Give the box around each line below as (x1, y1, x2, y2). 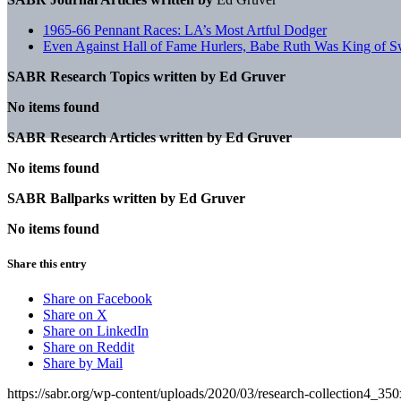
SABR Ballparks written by (7, 190, 175, 206)
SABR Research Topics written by (7, 68, 216, 84)
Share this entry (7, 256, 87, 270)
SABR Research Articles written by (7, 129, 222, 145)
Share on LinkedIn (43, 323, 149, 339)
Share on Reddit (43, 339, 134, 355)
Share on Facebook (43, 291, 152, 307)
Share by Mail (43, 355, 123, 371)
